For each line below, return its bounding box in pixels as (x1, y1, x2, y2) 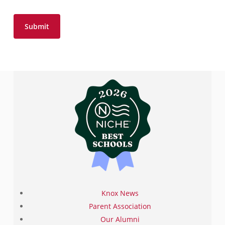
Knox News (101, 188, 139, 198)
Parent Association (88, 201, 151, 211)
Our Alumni (100, 214, 140, 224)
